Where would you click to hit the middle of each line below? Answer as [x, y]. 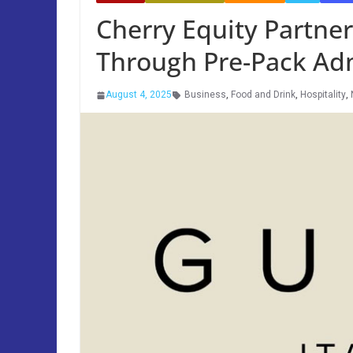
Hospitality [323, 95]
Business [205, 95]
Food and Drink [263, 95]
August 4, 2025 [139, 95]
